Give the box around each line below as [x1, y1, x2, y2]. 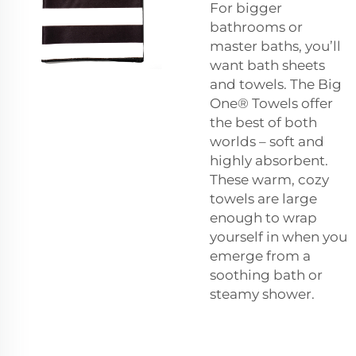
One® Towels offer [210, 95, 333, 111]
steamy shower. [210, 285, 315, 302]
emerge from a [210, 247, 311, 264]
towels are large [210, 190, 317, 207]
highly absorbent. [210, 152, 328, 168]
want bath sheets [210, 56, 325, 73]
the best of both [210, 114, 317, 130]
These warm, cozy [210, 171, 329, 188]
